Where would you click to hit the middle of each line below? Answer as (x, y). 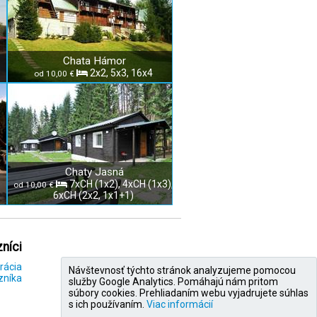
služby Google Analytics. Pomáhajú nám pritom (173, 282)
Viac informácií (180, 304)
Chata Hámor (94, 61)
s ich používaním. (108, 304)
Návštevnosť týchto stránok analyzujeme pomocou (182, 270)
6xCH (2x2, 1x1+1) (93, 195)
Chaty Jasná (94, 172)
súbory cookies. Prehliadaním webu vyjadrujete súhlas (189, 293)
